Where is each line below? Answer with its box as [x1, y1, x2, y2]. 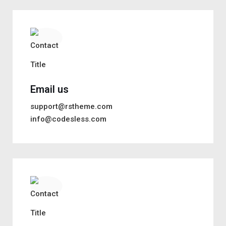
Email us [30, 83, 69, 95]
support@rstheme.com [30, 101, 112, 111]
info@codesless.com [30, 114, 106, 124]
